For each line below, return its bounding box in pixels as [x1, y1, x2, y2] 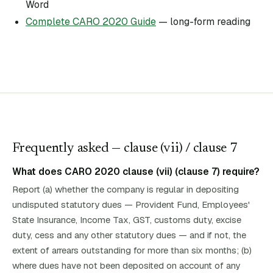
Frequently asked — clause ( [12, 142, 164, 155]
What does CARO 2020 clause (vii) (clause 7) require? [12, 165, 260, 178]
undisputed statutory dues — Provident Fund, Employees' [12, 199, 250, 210]
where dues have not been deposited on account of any [12, 260, 240, 271]
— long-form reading [156, 15, 250, 28]
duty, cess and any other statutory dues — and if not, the [12, 229, 246, 241]
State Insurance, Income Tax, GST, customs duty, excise [12, 214, 241, 225]
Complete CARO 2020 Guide [26, 15, 156, 28]
